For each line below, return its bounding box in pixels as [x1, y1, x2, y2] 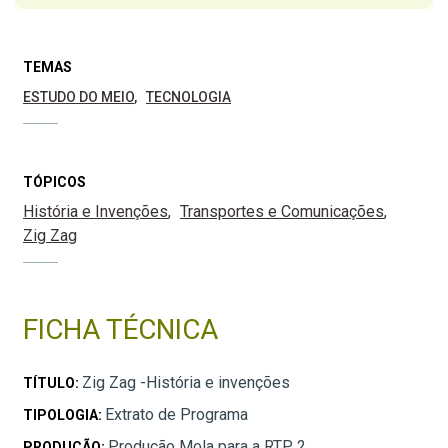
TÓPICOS [23, 174, 86, 191]
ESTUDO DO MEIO [23, 89, 134, 106]
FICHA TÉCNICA [23, 313, 218, 347]
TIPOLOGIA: [23, 407, 105, 424]
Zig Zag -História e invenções [82, 373, 290, 393]
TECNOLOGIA [146, 89, 231, 106]
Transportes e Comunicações [180, 202, 384, 222]
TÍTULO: [23, 375, 82, 392]
